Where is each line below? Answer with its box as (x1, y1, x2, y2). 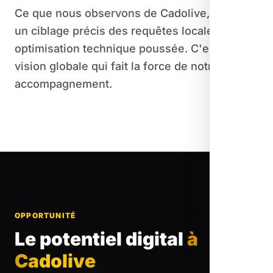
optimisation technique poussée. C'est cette (15, 42, 249, 55)
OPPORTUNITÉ (15, 211, 76, 221)
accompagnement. (15, 77, 112, 91)
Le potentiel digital (15, 228, 187, 250)
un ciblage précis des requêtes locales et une (15, 24, 256, 38)
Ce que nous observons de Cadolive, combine (15, 7, 258, 20)
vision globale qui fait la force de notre (15, 60, 219, 73)
